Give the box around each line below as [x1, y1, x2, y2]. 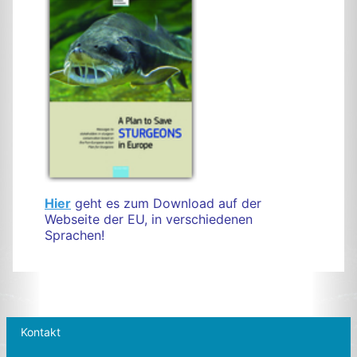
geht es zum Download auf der [71, 195, 261, 212]
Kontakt [20, 325, 61, 339]
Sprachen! [45, 227, 104, 244]
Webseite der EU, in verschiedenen [45, 211, 253, 228]
